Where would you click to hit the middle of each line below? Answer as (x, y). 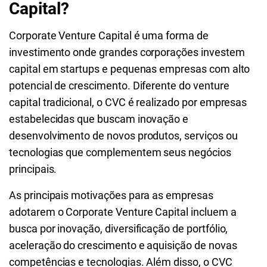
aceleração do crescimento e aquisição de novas (123, 245)
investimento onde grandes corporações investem (127, 52)
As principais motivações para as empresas (111, 195)
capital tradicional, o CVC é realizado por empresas (128, 102)
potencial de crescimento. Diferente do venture (119, 86)
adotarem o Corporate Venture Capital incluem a (123, 212)
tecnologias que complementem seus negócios (120, 152)
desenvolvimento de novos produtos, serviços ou (123, 136)
